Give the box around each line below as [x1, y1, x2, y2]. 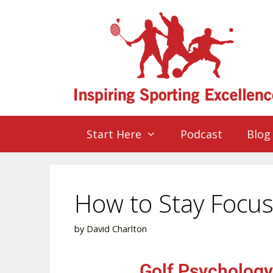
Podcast [180, 127, 223, 141]
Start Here [87, 127, 141, 141]
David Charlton [87, 223, 147, 235]
